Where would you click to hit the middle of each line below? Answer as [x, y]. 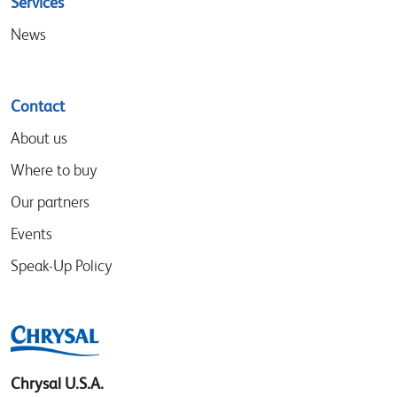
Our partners [50, 202]
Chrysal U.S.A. [57, 383]
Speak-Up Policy [61, 265]
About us [39, 138]
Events [31, 234]
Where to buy [54, 170]
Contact [38, 106]
